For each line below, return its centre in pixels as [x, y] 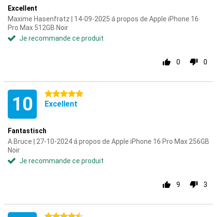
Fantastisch [27, 131]
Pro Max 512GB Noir [38, 28]
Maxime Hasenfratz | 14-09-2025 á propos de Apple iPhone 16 [103, 19]
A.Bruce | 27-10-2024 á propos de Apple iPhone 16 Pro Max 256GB [108, 141]
